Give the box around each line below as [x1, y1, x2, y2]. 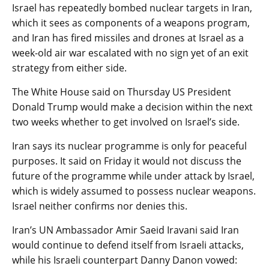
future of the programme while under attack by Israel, [12, 169, 255, 183]
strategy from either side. [12, 61, 127, 74]
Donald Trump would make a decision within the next [12, 100, 253, 113]
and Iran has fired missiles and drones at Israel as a [12, 31, 244, 44]
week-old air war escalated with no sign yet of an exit [12, 46, 249, 59]
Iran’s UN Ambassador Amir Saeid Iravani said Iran [12, 223, 239, 237]
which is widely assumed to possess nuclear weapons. [12, 184, 256, 198]
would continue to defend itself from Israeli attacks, [12, 238, 244, 252]
